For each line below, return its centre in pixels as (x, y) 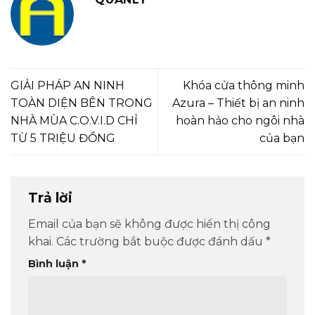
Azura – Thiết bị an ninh (238, 103)
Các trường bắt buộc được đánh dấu (161, 241)
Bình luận (55, 263)
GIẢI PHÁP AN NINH (67, 85)
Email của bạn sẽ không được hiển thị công (149, 224)
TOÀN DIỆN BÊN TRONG (82, 103)
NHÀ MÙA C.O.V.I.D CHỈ (74, 120)
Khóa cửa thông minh (244, 85)
